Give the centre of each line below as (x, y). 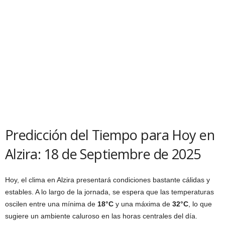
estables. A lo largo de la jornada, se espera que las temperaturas (109, 192)
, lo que (200, 204)
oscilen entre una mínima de (51, 204)
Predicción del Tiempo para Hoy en (110, 135)
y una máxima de (143, 204)
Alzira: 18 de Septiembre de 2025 (103, 154)
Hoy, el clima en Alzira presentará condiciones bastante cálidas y (107, 180)
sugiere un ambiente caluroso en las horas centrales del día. (101, 216)
